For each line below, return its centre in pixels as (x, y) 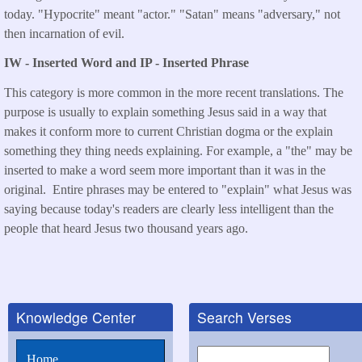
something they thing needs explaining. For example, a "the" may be (178, 151)
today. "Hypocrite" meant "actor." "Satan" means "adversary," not (172, 14)
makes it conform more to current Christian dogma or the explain (168, 132)
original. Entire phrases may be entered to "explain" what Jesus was (178, 190)
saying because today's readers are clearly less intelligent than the (169, 209)
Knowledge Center (76, 317)
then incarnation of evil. (64, 33)
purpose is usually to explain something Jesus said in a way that (165, 112)
